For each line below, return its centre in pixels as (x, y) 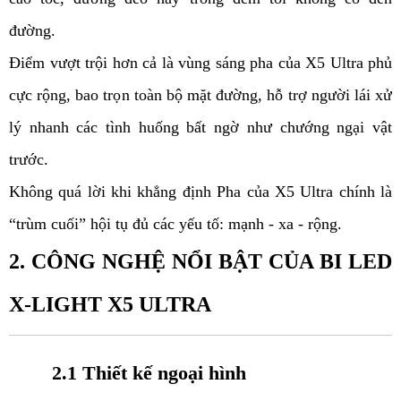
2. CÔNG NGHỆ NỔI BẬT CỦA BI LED (200, 262)
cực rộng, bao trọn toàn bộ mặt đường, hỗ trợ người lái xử (200, 95)
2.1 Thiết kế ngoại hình (149, 373)
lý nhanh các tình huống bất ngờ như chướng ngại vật (200, 128)
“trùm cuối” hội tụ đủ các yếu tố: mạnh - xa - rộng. (178, 224)
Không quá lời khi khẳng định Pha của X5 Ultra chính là (200, 192)
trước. (29, 160)
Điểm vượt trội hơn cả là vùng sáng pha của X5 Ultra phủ (200, 63)
